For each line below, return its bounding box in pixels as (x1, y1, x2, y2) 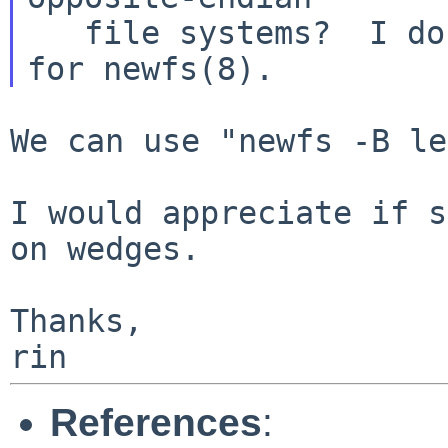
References (50, 400, 262, 444)
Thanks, (10, 302, 143, 339)
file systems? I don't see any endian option (26, 14, 84, 51)
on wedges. (10, 230, 200, 267)
